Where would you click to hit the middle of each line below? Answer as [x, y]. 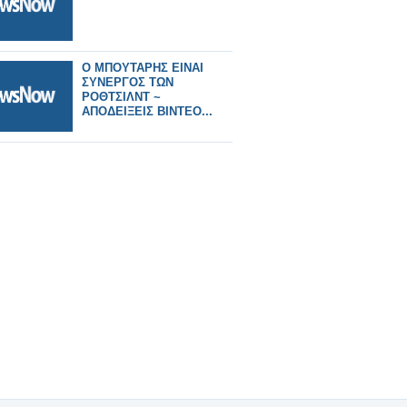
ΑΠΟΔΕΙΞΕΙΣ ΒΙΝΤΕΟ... [147, 111]
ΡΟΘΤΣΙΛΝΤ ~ [121, 97]
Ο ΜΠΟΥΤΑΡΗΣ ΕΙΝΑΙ [143, 68]
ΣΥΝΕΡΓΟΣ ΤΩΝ [128, 82]
